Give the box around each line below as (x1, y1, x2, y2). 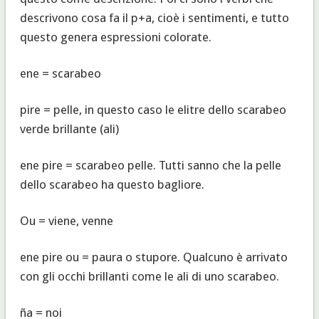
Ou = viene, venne (19, 213, 113, 228)
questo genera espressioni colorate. (19, 29, 211, 44)
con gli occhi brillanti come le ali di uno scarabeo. (19, 268, 279, 283)
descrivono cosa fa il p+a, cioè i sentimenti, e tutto (19, 10, 289, 25)
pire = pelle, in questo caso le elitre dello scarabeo (19, 102, 286, 117)
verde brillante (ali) (19, 121, 119, 136)
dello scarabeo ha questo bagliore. (19, 177, 204, 192)
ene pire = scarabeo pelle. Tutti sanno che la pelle (19, 157, 281, 172)
